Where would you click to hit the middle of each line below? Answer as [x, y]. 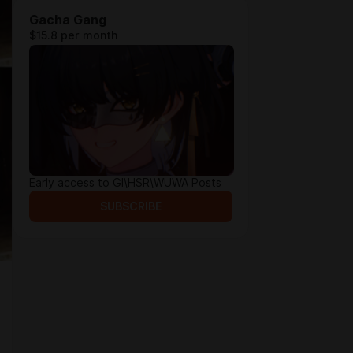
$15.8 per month [73, 35]
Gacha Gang [68, 20]
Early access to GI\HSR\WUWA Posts [125, 183]
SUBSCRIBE [131, 206]
